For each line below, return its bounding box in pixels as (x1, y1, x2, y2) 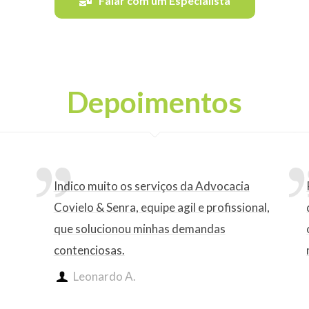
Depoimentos (67, 85, 242, 120)
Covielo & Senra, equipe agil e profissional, (53, 200, 270, 215)
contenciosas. (53, 243, 125, 258)
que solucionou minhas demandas (53, 221, 226, 237)
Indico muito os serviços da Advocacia (53, 179, 250, 194)
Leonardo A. (73, 269, 137, 284)
